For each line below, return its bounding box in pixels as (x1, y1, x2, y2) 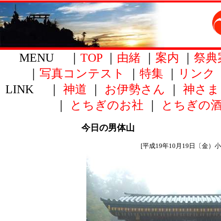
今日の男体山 (81, 123, 135, 133)
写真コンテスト (39, 67, 125, 80)
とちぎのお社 (70, 98, 144, 111)
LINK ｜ (5, 82, 63, 96)
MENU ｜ (4, 51, 80, 64)
